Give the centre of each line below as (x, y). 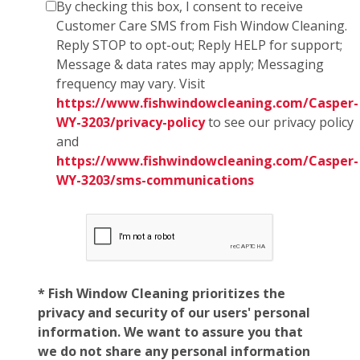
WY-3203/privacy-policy (131, 122)
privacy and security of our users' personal (174, 312)
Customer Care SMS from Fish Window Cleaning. (202, 25)
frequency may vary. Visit (131, 83)
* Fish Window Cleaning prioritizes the (162, 293)
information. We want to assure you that (170, 331)
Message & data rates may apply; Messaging (190, 64)
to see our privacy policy (279, 122)
